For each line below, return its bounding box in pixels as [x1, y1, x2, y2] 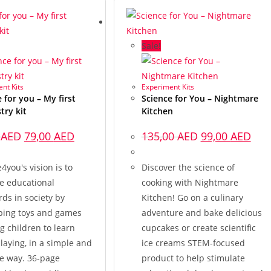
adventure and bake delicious [141, 207, 262, 218]
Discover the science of [141, 162, 235, 173]
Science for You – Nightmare [141, 93, 258, 104]
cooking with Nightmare [141, 177, 238, 188]
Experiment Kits [141, 82, 194, 92]
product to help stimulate [141, 252, 245, 264]
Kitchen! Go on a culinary [141, 192, 243, 203]
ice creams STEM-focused [141, 237, 245, 249]
